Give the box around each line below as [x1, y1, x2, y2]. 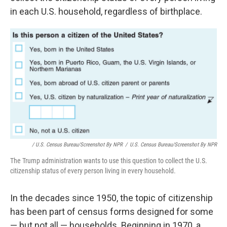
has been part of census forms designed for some [10, 206, 213, 217]
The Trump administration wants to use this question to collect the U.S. [10, 157, 207, 165]
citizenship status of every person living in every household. [10, 167, 176, 175]
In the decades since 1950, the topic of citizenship [10, 193, 213, 204]
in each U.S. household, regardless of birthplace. [10, 6, 202, 17]
